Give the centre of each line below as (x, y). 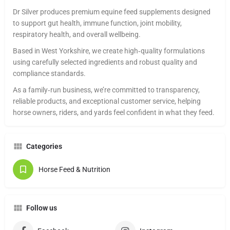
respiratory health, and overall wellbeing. (77, 34)
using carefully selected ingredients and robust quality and (105, 62)
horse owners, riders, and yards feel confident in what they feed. (114, 112)
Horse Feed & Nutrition (74, 169)
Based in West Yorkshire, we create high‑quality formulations (109, 51)
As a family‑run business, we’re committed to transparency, (106, 90)
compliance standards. (49, 73)
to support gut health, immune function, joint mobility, (97, 23)
